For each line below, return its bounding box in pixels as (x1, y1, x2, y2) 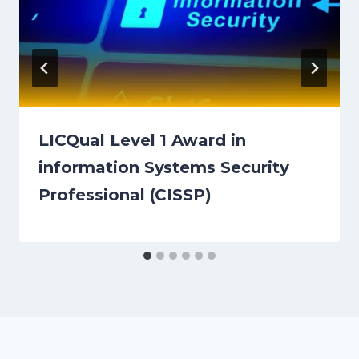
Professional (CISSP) (38, 185, 212, 205)
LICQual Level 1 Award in (38, 131, 247, 151)
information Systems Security (38, 158, 289, 178)
